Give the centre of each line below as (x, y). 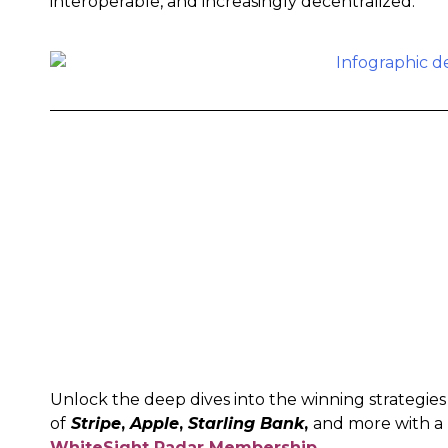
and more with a (378, 423)
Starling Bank (246, 423)
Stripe (93, 423)
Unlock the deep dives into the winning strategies (248, 399)
